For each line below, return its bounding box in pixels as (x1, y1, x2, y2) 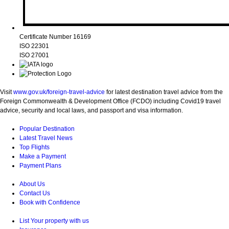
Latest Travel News (19, 134, 73, 142)
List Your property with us (19, 217, 89, 224)
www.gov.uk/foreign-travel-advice (13, 88, 105, 96)
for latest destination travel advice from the (105, 88, 223, 96)
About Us (19, 180, 45, 188)
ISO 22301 (19, 42, 49, 50)
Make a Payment (19, 152, 66, 160)
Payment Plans (19, 162, 61, 169)
